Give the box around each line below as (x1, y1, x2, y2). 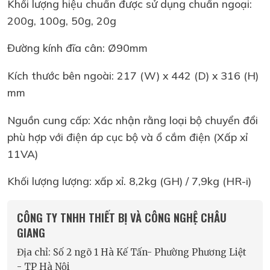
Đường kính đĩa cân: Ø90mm (7, 41, 148, 55)
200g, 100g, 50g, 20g (7, 13, 116, 27)
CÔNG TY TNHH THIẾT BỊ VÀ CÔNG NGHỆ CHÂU (17, 209, 227, 225)
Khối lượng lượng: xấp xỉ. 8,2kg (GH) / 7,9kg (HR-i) (7, 174, 251, 188)
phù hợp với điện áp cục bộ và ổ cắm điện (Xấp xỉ (7, 130, 248, 143)
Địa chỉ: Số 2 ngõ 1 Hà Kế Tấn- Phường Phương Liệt (17, 246, 246, 259)
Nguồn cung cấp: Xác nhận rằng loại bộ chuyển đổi (7, 113, 258, 127)
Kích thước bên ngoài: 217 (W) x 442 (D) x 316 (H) (7, 68, 259, 82)
